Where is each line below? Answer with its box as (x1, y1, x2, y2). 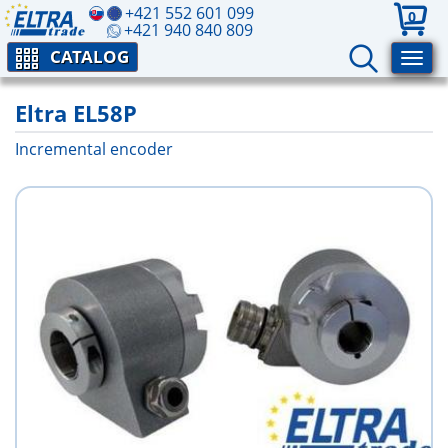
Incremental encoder (15, 138, 173, 160)
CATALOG (50, 45, 129, 68)
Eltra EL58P (15, 98, 137, 128)
